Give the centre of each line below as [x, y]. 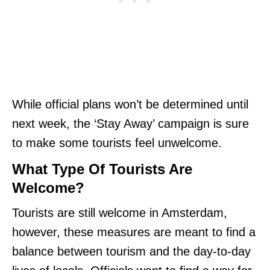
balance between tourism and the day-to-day [131, 251]
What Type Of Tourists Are [102, 169]
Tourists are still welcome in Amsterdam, [120, 212]
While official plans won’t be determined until [130, 104]
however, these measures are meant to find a [134, 232]
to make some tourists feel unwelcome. [117, 143]
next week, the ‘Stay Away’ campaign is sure [130, 123]
